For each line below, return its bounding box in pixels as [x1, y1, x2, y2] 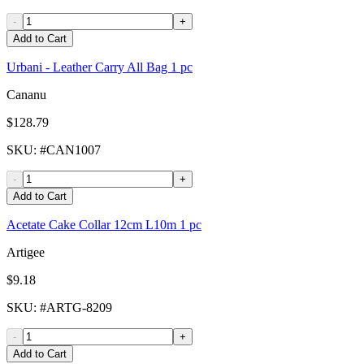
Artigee [6, 245, 45, 260]
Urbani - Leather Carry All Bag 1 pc [6, 60, 193, 75]
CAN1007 [46, 143, 101, 158]
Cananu [6, 88, 46, 102]
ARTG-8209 [46, 301, 112, 315]
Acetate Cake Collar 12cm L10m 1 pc [6, 218, 201, 232]
